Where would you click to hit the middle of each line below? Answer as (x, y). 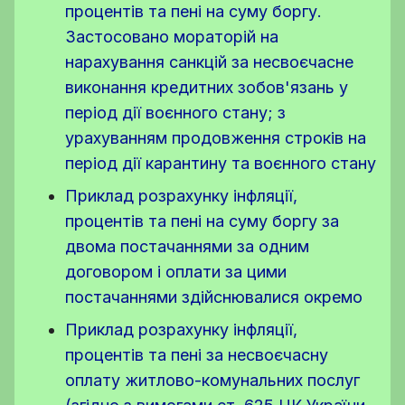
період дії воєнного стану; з (175, 113)
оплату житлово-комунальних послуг (212, 380)
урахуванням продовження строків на (216, 138)
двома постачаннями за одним (187, 246)
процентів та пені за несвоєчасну (197, 355)
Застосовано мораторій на (172, 37)
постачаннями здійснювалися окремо (214, 297)
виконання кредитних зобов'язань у (207, 87)
